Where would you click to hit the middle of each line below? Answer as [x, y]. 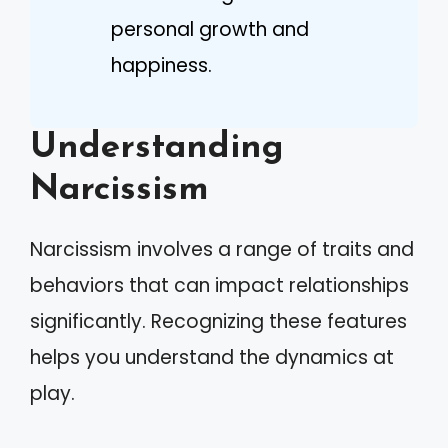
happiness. [161, 65]
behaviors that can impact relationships [219, 285]
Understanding [157, 148]
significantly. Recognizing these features [218, 321]
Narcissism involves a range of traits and [222, 249]
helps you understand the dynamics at [212, 357]
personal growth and [210, 29]
